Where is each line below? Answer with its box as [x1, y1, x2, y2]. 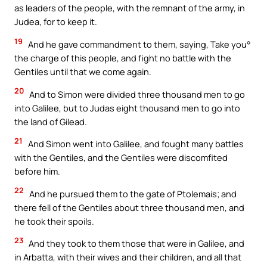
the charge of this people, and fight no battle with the [14, 52, 231, 64]
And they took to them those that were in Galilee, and [27, 237, 244, 250]
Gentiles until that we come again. [14, 66, 151, 77]
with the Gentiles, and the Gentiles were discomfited [14, 151, 228, 164]
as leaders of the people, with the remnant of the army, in [14, 2, 245, 14]
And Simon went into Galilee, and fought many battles [26, 138, 244, 150]
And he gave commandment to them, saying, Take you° [26, 38, 251, 50]
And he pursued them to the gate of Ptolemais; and [27, 187, 237, 200]
